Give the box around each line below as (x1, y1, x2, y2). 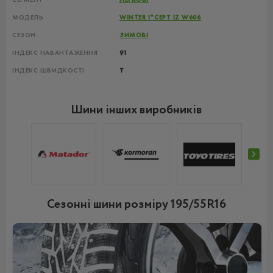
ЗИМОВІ (119, 30, 149, 40)
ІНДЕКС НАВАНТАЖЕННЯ (12, 48, 98, 57)
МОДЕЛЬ (12, 13, 44, 22)
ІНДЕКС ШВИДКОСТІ (12, 66, 85, 75)
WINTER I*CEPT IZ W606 (119, 13, 201, 22)
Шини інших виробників (71, 101, 202, 119)
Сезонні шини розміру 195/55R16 (47, 196, 226, 214)
